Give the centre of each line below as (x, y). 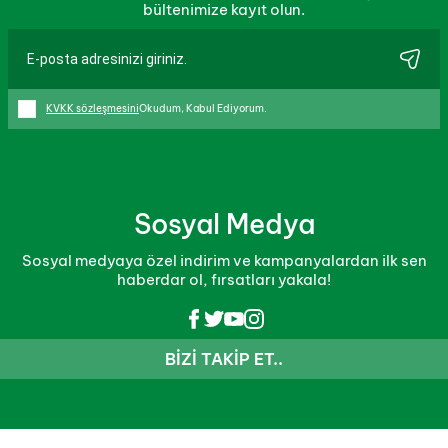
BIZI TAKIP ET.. (224, 359)
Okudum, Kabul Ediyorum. (203, 109)
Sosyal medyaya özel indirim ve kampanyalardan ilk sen (224, 261)
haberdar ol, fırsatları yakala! (224, 280)
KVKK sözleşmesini (92, 109)
